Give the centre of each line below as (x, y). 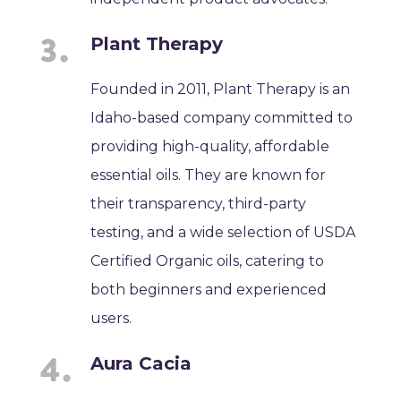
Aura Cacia (141, 363)
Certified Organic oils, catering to (208, 260)
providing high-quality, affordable (210, 146)
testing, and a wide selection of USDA (223, 232)
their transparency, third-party (199, 203)
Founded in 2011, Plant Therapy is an (221, 89)
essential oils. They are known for (209, 175)
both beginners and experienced (209, 289)
